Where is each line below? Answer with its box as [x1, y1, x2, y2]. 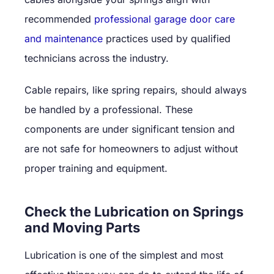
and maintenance [24, 32, 103, 45]
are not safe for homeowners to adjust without [24, 142, 238, 155]
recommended [24, 12, 91, 25]
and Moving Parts [24, 219, 140, 235]
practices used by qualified [103, 32, 231, 45]
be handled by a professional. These [24, 103, 193, 116]
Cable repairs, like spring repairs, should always [24, 83, 246, 96]
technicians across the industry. [24, 51, 169, 64]
